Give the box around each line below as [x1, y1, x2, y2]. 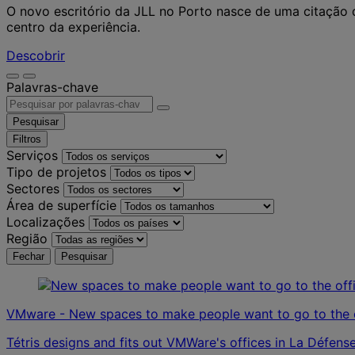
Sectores [6, 180, 59, 197]
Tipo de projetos [6, 163, 106, 180]
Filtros [13, 132, 41, 145]
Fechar [13, 250, 44, 262]
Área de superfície [6, 197, 116, 213]
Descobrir [6, 47, 65, 63]
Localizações [6, 213, 85, 230]
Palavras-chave [6, 78, 98, 95]
